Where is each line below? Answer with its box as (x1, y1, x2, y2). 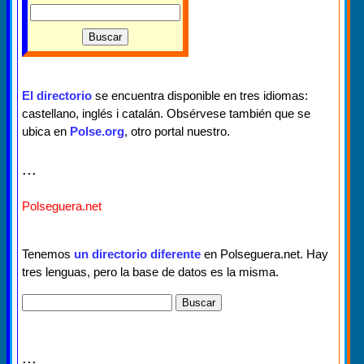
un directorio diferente (74, 247, 201, 261)
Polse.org (70, 124, 124, 138)
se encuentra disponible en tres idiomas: (92, 89, 308, 102)
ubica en (22, 124, 70, 138)
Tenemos (22, 247, 74, 261)
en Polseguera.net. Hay (201, 247, 328, 261)
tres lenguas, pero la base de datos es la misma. (22, 265, 279, 279)
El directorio (22, 89, 92, 102)
